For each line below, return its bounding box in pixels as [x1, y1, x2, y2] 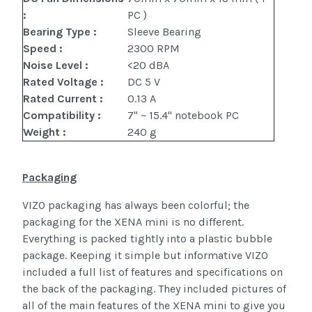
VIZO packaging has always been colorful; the [22, 198, 249, 212]
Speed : [23, 42, 63, 56]
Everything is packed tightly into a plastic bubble [22, 232, 272, 246]
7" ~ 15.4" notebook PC [127, 109, 239, 123]
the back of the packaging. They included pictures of [22, 282, 286, 296]
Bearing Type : [23, 25, 97, 39]
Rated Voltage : [23, 75, 104, 89]
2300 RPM [127, 42, 180, 56]
